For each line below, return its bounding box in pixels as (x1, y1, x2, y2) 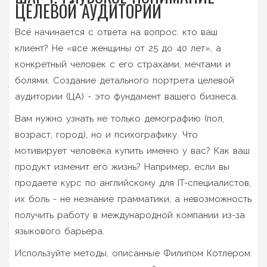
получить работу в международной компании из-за (15, 209, 245, 221)
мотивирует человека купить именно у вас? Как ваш (15, 145, 250, 156)
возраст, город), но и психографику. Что (15, 129, 198, 140)
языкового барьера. (15, 225, 104, 237)
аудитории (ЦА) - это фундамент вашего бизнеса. (15, 91, 238, 102)
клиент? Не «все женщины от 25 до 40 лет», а (15, 42, 221, 54)
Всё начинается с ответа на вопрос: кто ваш (15, 26, 218, 38)
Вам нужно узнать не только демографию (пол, (15, 113, 224, 124)
